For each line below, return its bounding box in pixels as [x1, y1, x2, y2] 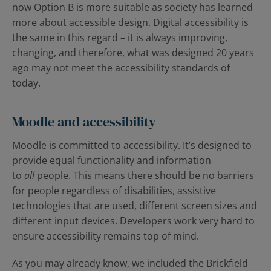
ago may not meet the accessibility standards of [12, 61, 230, 74]
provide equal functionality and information [12, 154, 211, 167]
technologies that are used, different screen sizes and [12, 199, 257, 212]
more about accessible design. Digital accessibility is [12, 16, 249, 29]
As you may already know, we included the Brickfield [12, 256, 248, 270]
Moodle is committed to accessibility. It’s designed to [12, 139, 252, 152]
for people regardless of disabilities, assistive [12, 184, 216, 197]
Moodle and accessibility [12, 113, 156, 131]
